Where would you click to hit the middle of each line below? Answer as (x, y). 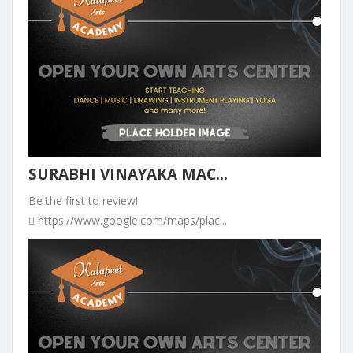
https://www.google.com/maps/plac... (131, 220)
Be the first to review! (83, 200)
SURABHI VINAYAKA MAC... (128, 174)
